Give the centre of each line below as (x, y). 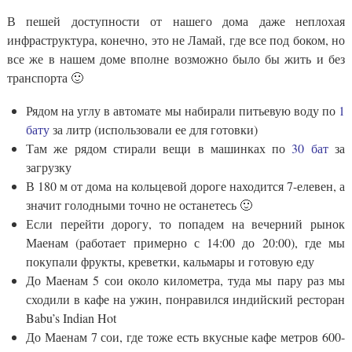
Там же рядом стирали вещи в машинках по (159, 148)
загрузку (49, 167)
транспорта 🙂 (45, 77)
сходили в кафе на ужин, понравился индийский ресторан (185, 299)
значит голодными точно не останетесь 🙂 (139, 204)
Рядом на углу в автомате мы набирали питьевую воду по (182, 110)
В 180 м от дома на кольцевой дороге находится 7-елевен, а (185, 185)
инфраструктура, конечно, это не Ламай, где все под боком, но (176, 39)
